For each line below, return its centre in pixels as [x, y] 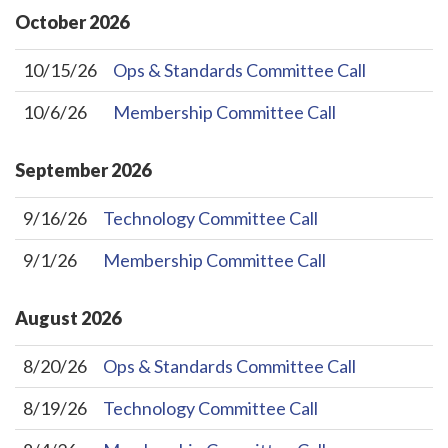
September [61, 170]
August [46, 318]
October [50, 22]
